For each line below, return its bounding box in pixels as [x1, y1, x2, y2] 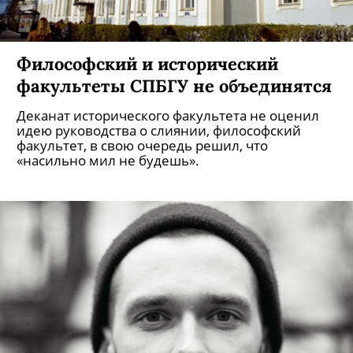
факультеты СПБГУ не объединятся [17, 74, 332, 97]
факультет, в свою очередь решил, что [17, 136, 268, 154]
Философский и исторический [17, 52, 278, 75]
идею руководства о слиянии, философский [17, 121, 301, 139]
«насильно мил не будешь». [17, 151, 199, 169]
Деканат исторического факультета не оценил [17, 106, 319, 124]
